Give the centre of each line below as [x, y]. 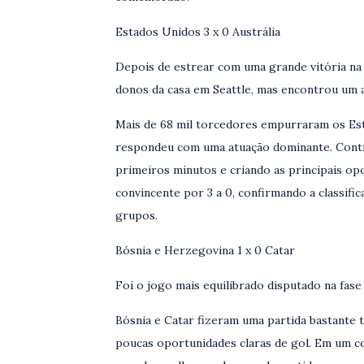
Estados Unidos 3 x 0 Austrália [198, 32]
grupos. [136, 215]
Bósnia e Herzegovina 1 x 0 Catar [205, 250]
